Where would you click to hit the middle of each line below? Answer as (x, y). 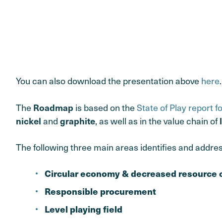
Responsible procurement (100, 191)
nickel (28, 120)
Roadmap (53, 107)
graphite (78, 120)
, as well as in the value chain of (157, 120)
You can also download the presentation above (109, 81)
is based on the (105, 107)
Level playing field (83, 209)
